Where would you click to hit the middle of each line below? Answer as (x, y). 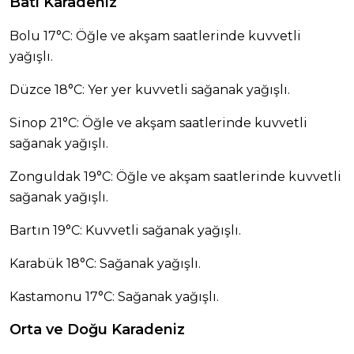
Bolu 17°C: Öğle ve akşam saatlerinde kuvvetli (155, 36)
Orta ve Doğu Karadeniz (97, 330)
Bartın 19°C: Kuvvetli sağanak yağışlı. (125, 231)
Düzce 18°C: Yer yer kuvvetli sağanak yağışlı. (150, 90)
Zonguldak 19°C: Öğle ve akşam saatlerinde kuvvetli (175, 177)
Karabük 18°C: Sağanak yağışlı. (105, 264)
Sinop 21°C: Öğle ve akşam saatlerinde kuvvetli (158, 123)
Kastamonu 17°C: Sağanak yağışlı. (114, 297)
